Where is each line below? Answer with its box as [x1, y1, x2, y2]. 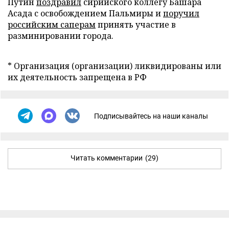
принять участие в [96, 19, 176, 30]
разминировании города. [8, 30, 113, 41]
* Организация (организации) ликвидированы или [8, 60, 221, 72]
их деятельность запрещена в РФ [8, 72, 147, 83]
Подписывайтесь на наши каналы [94, 111, 208, 120]
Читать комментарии [71, 154, 143, 162]
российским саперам [8, 19, 96, 30]
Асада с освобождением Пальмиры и [8, 8, 163, 19]
